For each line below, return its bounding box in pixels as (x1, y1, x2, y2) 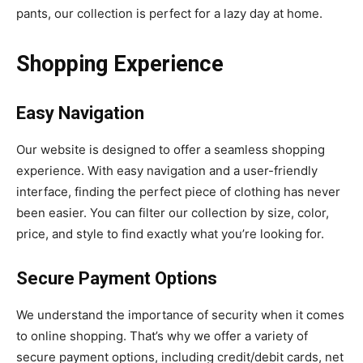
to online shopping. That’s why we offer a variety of (16, 327, 308, 344)
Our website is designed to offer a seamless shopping (16, 141, 325, 157)
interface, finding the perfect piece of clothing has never (16, 183, 340, 199)
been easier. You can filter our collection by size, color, (16, 204, 329, 220)
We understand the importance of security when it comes (16, 306, 344, 322)
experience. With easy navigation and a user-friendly (16, 162, 318, 178)
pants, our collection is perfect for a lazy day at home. (16, 5, 322, 21)
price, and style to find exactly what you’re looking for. (16, 225, 324, 241)
